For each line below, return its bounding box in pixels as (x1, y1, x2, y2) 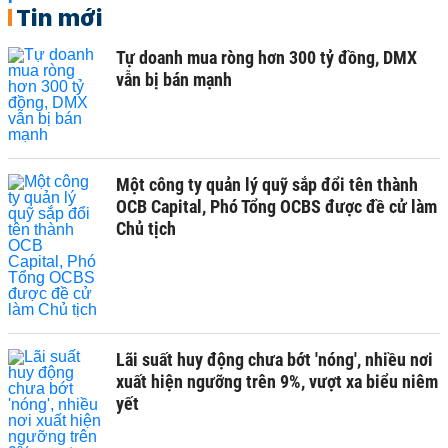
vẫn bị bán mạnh (116, 69, 232, 90)
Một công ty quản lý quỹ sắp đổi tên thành (116, 174, 418, 195)
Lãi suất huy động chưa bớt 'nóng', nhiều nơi (116, 349, 433, 370)
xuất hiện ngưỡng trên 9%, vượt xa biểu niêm (116, 371, 438, 392)
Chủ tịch (116, 218, 176, 239)
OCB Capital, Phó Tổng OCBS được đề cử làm (116, 196, 437, 217)
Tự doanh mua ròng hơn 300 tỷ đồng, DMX (116, 47, 417, 68)
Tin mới (16, 2, 103, 32)
